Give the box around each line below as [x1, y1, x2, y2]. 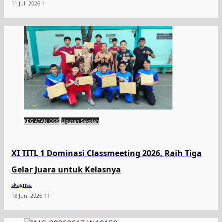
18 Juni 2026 [11, 192, 42, 199]
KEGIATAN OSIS [24, 117, 59, 124]
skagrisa [11, 181, 32, 188]
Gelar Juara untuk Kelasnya [11, 164, 121, 175]
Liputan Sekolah [61, 117, 99, 124]
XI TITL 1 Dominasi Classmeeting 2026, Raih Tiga [11, 148, 202, 159]
